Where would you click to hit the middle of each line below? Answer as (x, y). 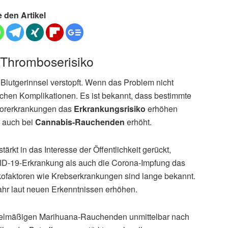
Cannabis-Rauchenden (80, 122)
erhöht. (138, 122)
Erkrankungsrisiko (110, 109)
